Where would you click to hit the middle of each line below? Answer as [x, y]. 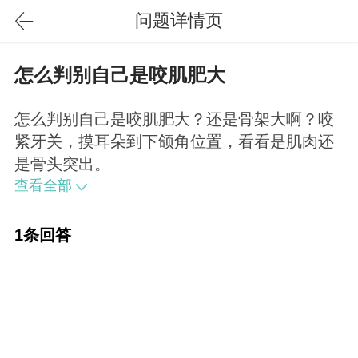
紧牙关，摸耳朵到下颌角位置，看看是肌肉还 [174, 142]
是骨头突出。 [62, 164]
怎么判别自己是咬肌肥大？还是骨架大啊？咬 [174, 119]
